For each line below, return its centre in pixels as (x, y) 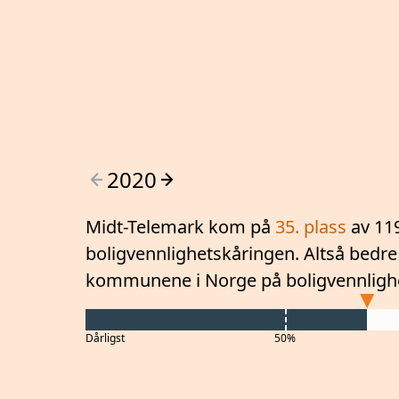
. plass (321, 226)
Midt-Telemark (145, 226)
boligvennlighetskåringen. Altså (217, 253)
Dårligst (105, 338)
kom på (240, 226)
